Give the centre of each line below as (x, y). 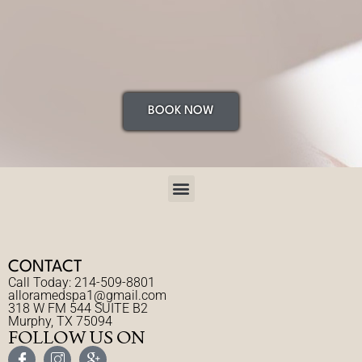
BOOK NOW (181, 112)
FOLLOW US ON (77, 337)
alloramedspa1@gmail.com (87, 295)
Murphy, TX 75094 (60, 321)
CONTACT (45, 267)
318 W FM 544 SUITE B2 (78, 308)
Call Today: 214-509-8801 (82, 282)
